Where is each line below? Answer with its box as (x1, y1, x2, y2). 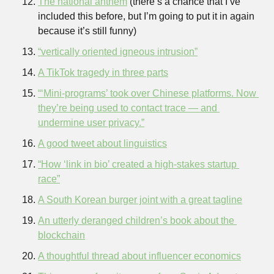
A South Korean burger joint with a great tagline (38, 194, 242, 205)
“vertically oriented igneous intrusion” (38, 46, 198, 57)
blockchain (38, 230, 85, 240)
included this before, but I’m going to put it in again (38, 11, 254, 21)
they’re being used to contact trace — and (38, 103, 217, 113)
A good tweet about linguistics (38, 138, 167, 149)
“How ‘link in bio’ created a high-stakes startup (38, 159, 237, 169)
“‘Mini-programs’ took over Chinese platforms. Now (38, 88, 256, 98)
